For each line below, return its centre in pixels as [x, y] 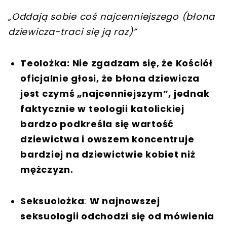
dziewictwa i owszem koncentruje [107, 139]
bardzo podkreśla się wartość [97, 124]
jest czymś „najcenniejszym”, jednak [115, 93]
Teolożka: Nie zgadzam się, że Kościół [117, 63]
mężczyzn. [47, 169]
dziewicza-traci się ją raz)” [72, 31]
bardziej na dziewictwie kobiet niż [108, 154]
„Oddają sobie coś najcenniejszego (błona [111, 16]
